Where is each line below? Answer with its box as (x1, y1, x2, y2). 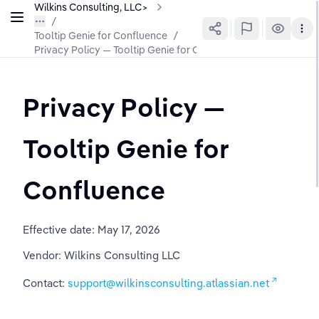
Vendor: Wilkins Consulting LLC (23, 249, 180, 262)
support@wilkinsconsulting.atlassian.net (68, 276, 269, 290)
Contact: (23, 276, 68, 290)
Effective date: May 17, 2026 (23, 223, 160, 236)
